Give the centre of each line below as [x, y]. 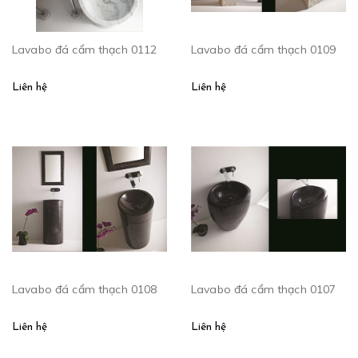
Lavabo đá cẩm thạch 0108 [85, 290]
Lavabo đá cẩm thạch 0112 [85, 50]
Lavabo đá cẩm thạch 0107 [264, 290]
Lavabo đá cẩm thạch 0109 [264, 50]
